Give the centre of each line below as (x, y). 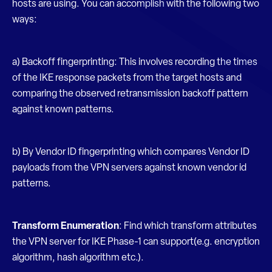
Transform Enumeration (66, 226)
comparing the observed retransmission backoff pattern (130, 94)
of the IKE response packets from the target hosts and (127, 78)
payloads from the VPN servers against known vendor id (129, 168)
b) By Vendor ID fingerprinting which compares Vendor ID (131, 152)
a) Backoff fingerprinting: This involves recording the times (135, 63)
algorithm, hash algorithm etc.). (78, 258)
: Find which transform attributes (188, 226)
